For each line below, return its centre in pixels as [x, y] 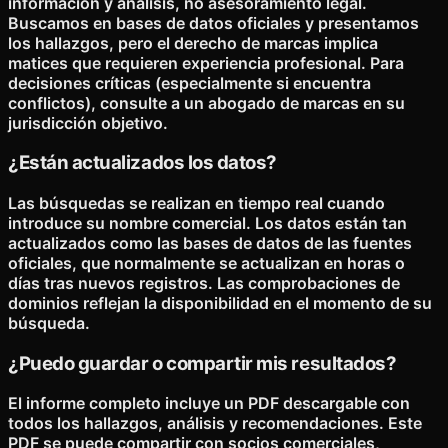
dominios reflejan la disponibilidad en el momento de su [220, 302]
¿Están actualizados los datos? [142, 163]
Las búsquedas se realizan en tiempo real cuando [196, 202]
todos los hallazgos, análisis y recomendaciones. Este [215, 423]
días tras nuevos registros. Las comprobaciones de [204, 282]
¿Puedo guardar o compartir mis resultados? [202, 363]
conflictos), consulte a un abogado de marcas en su [206, 102]
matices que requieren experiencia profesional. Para [206, 62]
